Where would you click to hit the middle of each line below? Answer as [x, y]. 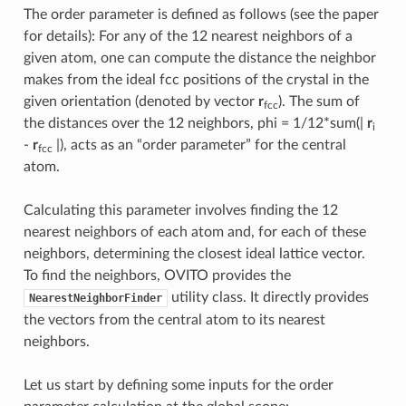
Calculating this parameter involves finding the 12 [180, 210]
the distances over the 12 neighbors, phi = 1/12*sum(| [195, 123]
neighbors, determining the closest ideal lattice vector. [194, 253]
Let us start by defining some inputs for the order [178, 385]
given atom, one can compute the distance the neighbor [199, 58]
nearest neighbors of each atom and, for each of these [194, 232]
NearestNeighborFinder [95, 298]
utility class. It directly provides [268, 297]
